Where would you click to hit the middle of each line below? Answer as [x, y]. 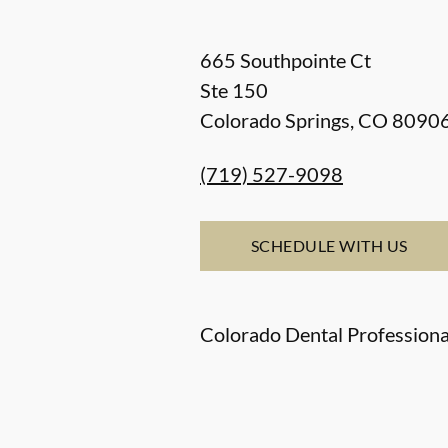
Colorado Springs [275, 120]
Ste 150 [234, 90]
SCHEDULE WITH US [329, 246]
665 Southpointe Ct [285, 60]
